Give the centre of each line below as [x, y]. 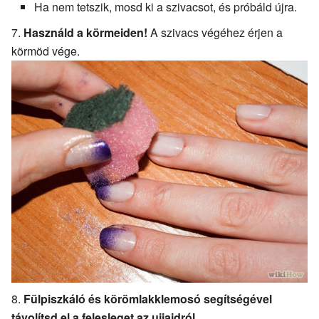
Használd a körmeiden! [85, 32]
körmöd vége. [46, 51]
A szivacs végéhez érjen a [215, 32]
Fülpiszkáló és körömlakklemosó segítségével [148, 299]
